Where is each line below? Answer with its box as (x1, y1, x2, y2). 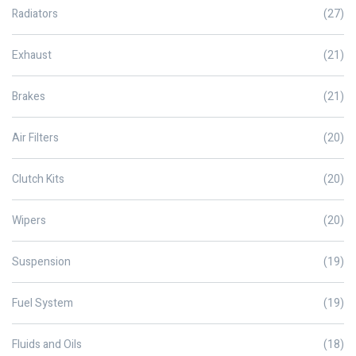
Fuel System (12, 295, 73, 312)
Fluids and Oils (12, 336, 82, 354)
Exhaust (12, 47, 52, 64)
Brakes (12, 88, 45, 106)
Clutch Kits (12, 171, 64, 188)
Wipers (12, 212, 46, 230)
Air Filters (12, 130, 59, 147)
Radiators (12, 6, 58, 23)
